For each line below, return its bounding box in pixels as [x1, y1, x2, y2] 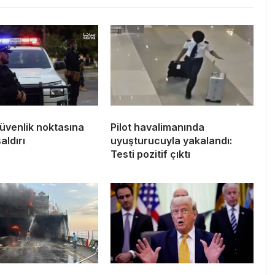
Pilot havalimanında [110, 120, 204, 133]
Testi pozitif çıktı [110, 147, 190, 160]
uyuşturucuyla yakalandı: [110, 134, 232, 147]
